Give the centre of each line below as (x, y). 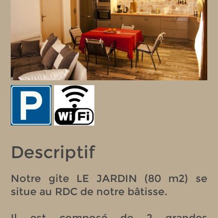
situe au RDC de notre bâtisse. (89, 192)
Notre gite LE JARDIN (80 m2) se (109, 179)
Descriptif (53, 152)
